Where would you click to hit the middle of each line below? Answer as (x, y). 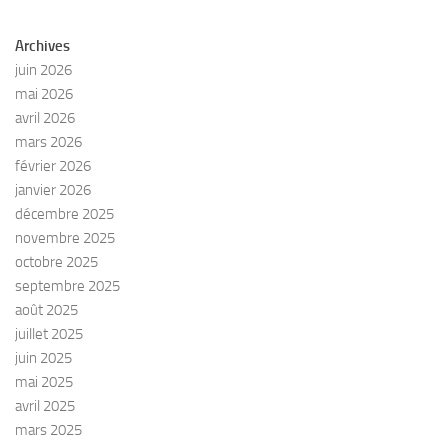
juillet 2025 (49, 334)
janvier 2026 (53, 190)
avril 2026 (45, 118)
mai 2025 (44, 382)
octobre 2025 (56, 262)
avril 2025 (45, 406)
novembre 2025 (65, 238)
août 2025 (46, 310)
